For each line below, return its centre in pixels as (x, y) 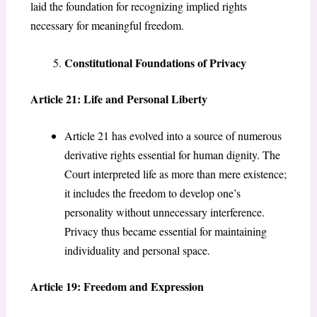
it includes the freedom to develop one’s (152, 193)
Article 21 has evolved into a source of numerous (173, 136)
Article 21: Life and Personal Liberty (119, 98)
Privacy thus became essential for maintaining (165, 231)
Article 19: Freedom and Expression (117, 287)
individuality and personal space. (137, 250)
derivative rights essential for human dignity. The (172, 155)
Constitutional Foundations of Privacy (155, 62)
